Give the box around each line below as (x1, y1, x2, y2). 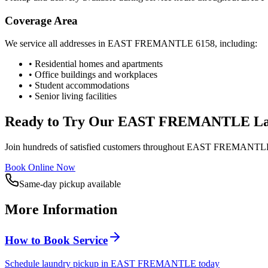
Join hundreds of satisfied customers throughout (5, 142, 187, 153)
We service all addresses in (5, 38, 108, 49)
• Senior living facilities (29, 91, 117, 102)
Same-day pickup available (19, 179, 121, 190)
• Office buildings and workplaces (29, 69, 157, 80)
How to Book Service (5, 233, 108, 246)
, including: (215, 38, 257, 49)
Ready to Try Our (5, 114, 118, 130)
